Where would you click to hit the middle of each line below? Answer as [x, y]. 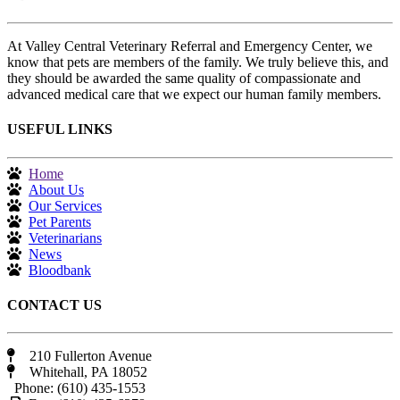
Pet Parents [60, 221]
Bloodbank [60, 270]
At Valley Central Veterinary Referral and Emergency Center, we [190, 46]
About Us [56, 189]
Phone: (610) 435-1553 [76, 388]
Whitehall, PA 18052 [81, 372]
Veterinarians [65, 237]
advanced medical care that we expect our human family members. [194, 94]
